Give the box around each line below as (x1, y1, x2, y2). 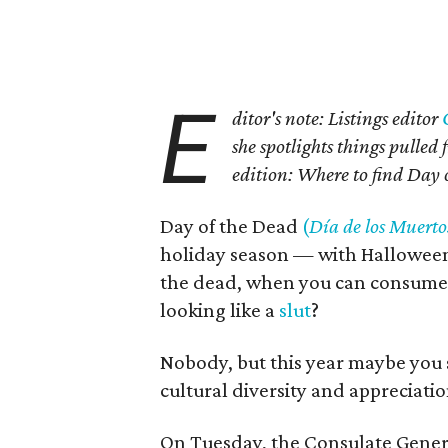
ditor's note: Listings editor (232, 106, 443, 130)
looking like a (160, 298, 279, 322)
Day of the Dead (160, 214, 302, 238)
